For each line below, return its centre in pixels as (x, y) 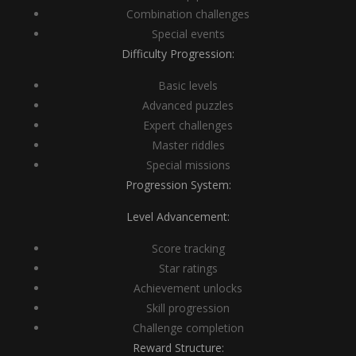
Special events (188, 34)
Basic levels (188, 85)
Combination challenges (188, 14)
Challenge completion (188, 328)
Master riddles (188, 145)
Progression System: (178, 185)
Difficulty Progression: (178, 54)
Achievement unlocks (188, 288)
